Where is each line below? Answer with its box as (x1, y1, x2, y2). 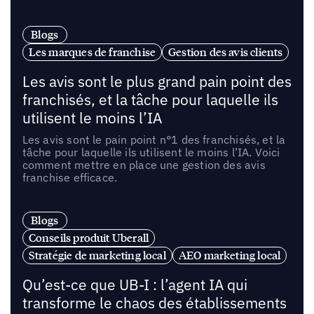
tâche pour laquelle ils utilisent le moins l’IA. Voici (22, 144, 280, 159)
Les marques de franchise (28, 44, 156, 59)
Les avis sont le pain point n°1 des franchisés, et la (22, 132, 286, 146)
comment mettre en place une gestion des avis (22, 157, 266, 172)
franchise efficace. (22, 170, 118, 184)
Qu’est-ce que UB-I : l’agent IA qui (22, 275, 247, 295)
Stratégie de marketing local (28, 248, 166, 263)
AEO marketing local (178, 248, 281, 263)
